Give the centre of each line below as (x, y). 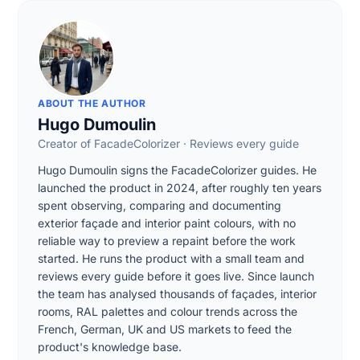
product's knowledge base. (110, 346)
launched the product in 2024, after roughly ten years (180, 187)
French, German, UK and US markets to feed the (165, 329)
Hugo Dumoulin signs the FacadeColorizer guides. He (177, 170)
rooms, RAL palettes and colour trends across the (168, 311)
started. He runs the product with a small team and (171, 258)
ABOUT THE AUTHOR (92, 103)
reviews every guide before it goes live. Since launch (176, 276)
